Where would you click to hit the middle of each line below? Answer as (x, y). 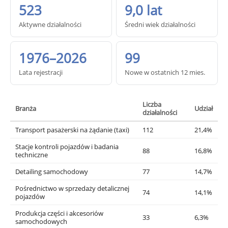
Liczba (152, 104)
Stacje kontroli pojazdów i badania (67, 147)
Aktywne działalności (50, 24)
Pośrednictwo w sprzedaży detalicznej (72, 188)
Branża (26, 108)
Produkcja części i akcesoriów (59, 213)
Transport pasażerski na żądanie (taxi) (72, 130)
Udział (204, 108)
